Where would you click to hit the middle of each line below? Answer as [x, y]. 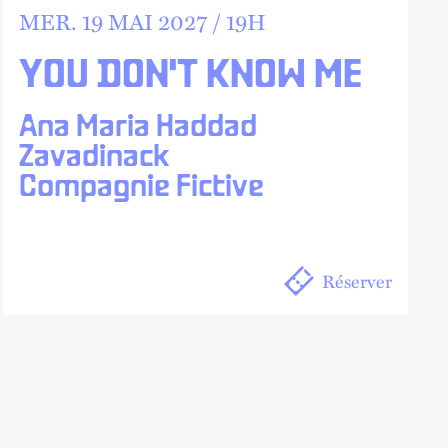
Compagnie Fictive [141, 187]
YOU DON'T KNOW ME [190, 76]
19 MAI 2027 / [151, 21]
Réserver [356, 281]
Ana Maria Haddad [137, 127]
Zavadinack [94, 157]
